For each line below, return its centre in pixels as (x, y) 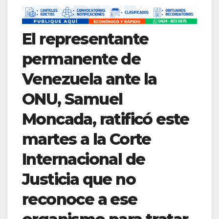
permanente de (81, 59)
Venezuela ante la (89, 79)
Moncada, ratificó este (106, 119)
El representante (85, 39)
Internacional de (84, 159)
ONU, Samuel (72, 99)
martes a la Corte (87, 139)
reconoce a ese (80, 199)
